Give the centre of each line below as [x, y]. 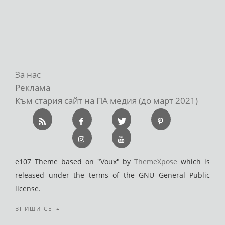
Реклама [33, 87]
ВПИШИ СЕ [35, 209]
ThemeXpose [156, 161]
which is [194, 161]
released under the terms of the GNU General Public [113, 175]
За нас [28, 74]
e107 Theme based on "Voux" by [75, 161]
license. [28, 188]
